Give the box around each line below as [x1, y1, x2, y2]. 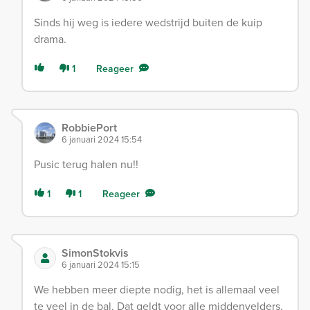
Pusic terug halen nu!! [34, 156, 138, 172]
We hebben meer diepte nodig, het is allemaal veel [34, 281, 280, 297]
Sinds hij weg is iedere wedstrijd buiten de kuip [34, 14, 262, 30]
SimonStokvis [62, 244, 129, 261]
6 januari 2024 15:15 [62, 257, 140, 271]
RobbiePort [62, 119, 117, 136]
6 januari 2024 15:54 [62, 132, 142, 145]
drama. [34, 30, 66, 46]
